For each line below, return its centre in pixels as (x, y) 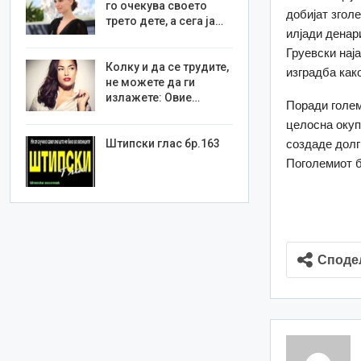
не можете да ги (151, 82)
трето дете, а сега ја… (165, 21)
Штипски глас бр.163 (163, 143)
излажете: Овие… (153, 97)
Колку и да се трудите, (168, 66)
